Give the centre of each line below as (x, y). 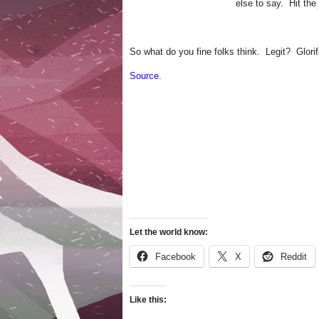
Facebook (176, 257)
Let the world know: (169, 232)
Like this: (148, 300)
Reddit (294, 257)
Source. (146, 76)
